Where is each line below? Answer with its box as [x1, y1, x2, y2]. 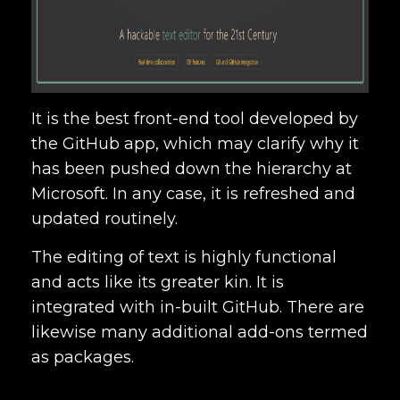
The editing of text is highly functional [31, 246, 337, 267]
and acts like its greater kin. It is [31, 271, 284, 292]
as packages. [31, 346, 134, 367]
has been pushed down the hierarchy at [31, 158, 352, 179]
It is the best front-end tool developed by [31, 108, 358, 129]
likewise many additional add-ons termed [31, 321, 368, 342]
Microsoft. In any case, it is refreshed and [31, 183, 355, 204]
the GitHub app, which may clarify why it [31, 133, 359, 154]
